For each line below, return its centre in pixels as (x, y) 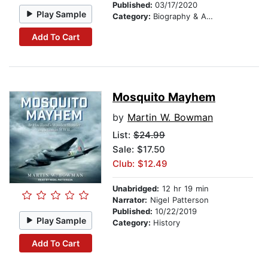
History (167, 223)
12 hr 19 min (184, 189)
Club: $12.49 (140, 164)
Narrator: (130, 200)
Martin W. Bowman (170, 118)
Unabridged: (136, 189)
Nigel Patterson (178, 200)
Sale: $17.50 (139, 150)
